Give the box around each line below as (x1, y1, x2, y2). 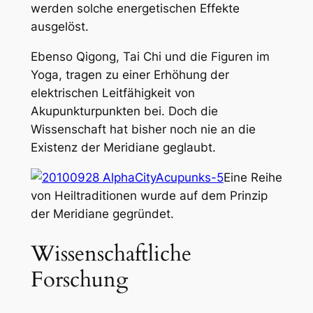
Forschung (30, 264, 128, 294)
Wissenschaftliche (30, 238, 191, 268)
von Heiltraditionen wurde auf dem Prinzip (30, 189, 268, 203)
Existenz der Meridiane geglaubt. (30, 140, 216, 155)
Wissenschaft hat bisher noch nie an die (30, 122, 256, 137)
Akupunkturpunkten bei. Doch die (30, 104, 218, 119)
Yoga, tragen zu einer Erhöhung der (30, 68, 229, 82)
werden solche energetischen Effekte (30, 1, 240, 16)
